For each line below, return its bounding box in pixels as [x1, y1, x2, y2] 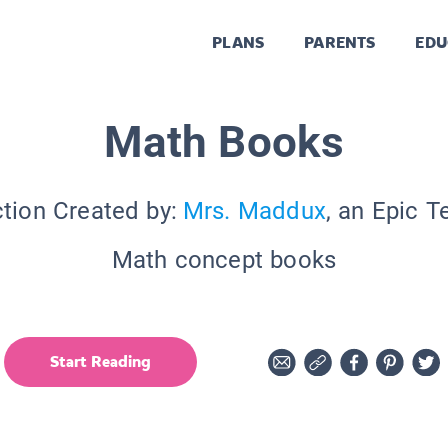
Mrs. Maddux [182, 196, 326, 225]
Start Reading [50, 350, 151, 372]
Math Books [103, 115, 345, 168]
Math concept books [111, 245, 337, 274]
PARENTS [304, 32, 376, 54]
